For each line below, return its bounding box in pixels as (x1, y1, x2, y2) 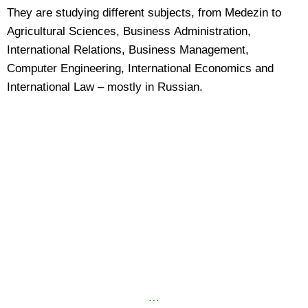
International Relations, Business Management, (7, 43, 249, 56)
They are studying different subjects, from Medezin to (7, 5, 281, 19)
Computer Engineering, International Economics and (7, 61, 274, 75)
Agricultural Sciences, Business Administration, (7, 24, 251, 38)
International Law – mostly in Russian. (7, 80, 203, 93)
